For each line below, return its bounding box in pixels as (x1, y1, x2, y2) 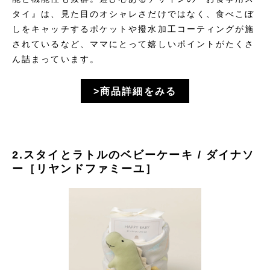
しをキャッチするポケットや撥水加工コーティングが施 (12, 24, 255, 34)
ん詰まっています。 (12, 54, 99, 64)
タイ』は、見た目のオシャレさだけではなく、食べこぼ (12, 9, 255, 19)
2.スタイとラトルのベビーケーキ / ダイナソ (12, 149, 255, 161)
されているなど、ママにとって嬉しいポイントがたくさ (12, 39, 255, 49)
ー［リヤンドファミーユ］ (12, 163, 158, 175)
